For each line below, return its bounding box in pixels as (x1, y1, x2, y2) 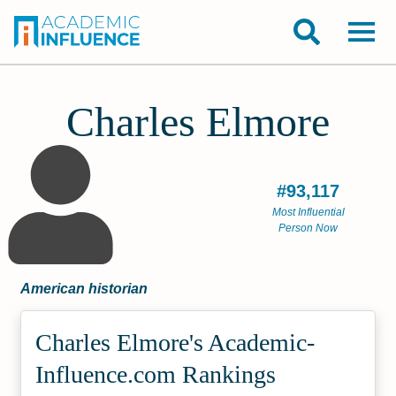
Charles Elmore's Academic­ (35, 329, 316, 356)
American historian (20, 281, 148, 296)
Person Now (278, 222, 339, 234)
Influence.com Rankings (35, 361, 277, 388)
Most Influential (271, 206, 345, 218)
